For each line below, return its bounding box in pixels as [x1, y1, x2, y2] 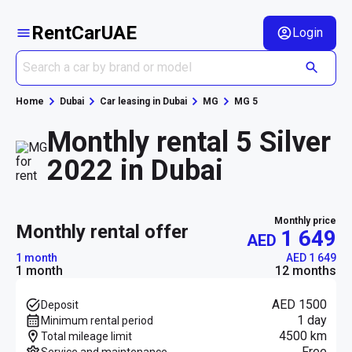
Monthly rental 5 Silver [47, 125, 331, 159]
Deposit [41, 298, 79, 311]
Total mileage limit [41, 329, 132, 343]
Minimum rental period [41, 313, 153, 327]
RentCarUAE [31, 22, 137, 44]
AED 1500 [272, 296, 327, 312]
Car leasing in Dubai [100, 95, 187, 107]
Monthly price [283, 214, 336, 226]
